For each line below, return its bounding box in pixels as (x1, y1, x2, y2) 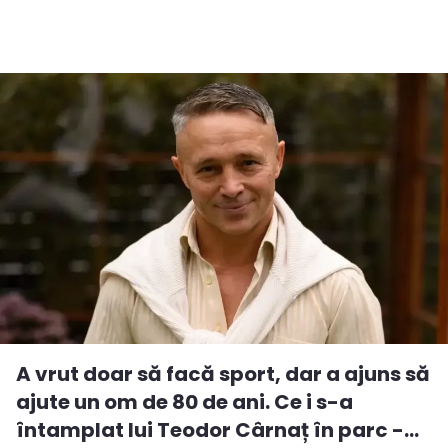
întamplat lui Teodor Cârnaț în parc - (16, 415, 404, 444)
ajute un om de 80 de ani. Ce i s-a (16, 387, 353, 416)
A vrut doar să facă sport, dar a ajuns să (16, 359, 430, 388)
